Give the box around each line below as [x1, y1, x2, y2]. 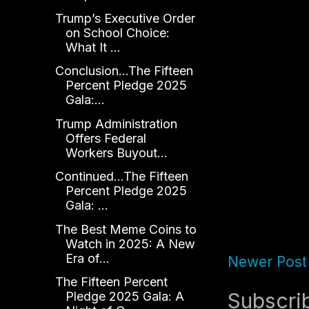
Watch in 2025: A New [65, 236, 195, 251]
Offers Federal [65, 130, 146, 146]
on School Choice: [65, 25, 170, 40]
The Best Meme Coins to [54, 221, 197, 237]
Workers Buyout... [65, 145, 168, 160]
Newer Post [228, 252, 307, 270]
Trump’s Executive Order [54, 10, 195, 26]
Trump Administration [54, 116, 177, 131]
